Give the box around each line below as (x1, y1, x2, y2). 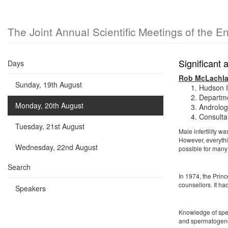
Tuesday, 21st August (15, 121, 84, 131)
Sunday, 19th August (15, 79, 82, 90)
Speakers (15, 183, 46, 193)
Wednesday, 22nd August (15, 142, 98, 152)
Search (8, 162, 31, 172)
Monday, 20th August (15, 100, 83, 110)
